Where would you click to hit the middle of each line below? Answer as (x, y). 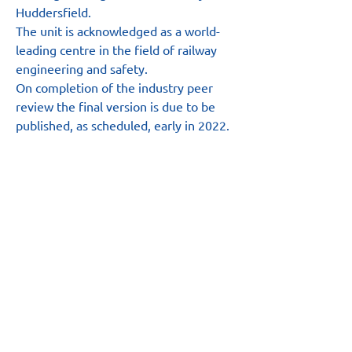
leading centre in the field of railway (118, 49)
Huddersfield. (53, 12)
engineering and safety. (82, 68)
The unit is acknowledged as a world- (118, 31)
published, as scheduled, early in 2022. (123, 125)
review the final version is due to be (117, 106)
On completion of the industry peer (116, 87)
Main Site (72, 220)
